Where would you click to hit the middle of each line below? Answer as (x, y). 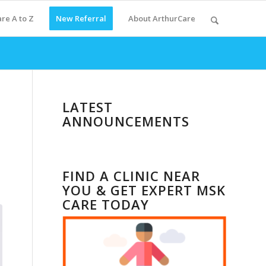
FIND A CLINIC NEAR (132, 176)
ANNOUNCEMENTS (126, 121)
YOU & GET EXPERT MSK (144, 190)
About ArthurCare (161, 18)
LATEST (88, 107)
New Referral (81, 18)
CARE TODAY (106, 204)
